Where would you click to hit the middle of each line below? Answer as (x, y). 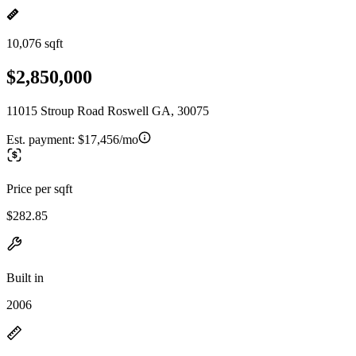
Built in (25, 277)
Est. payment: (42, 139)
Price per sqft (39, 188)
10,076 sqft (35, 43)
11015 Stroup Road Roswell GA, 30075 (108, 110)
